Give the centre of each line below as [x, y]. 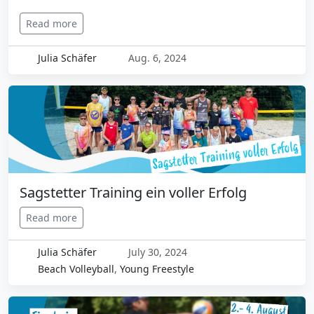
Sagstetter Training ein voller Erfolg [133, 193]
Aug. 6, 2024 [156, 58]
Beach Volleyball [76, 269]
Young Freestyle [157, 269]
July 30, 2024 [156, 252]
